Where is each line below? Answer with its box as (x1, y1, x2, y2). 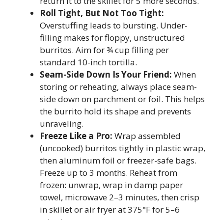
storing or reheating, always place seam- (40, 81, 197, 92)
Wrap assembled (112, 130, 181, 141)
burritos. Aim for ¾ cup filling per (40, 44, 169, 55)
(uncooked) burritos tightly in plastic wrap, (40, 142, 205, 154)
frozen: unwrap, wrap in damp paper (40, 179, 183, 191)
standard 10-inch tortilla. (40, 56, 137, 68)
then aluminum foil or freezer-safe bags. (40, 154, 196, 166)
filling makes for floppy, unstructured (40, 31, 185, 43)
